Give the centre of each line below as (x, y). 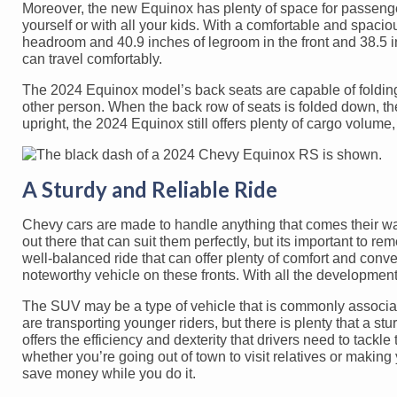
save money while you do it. (109, 373)
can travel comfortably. (92, 58)
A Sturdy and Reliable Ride (150, 189)
